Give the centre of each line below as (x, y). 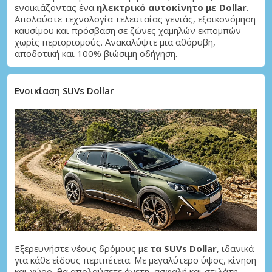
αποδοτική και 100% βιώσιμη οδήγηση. (96, 53)
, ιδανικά (235, 248)
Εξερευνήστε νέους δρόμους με (82, 248)
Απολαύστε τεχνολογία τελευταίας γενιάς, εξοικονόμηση (135, 19)
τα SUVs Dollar (183, 248)
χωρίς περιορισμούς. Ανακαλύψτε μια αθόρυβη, (115, 42)
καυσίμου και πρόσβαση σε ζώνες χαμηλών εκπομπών (128, 30)
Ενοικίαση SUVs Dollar (64, 90)
